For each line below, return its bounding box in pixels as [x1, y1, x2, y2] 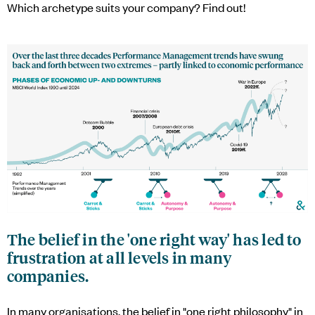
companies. [7, 266, 89, 287]
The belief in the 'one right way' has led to [7, 229, 302, 250]
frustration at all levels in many [7, 247, 232, 269]
